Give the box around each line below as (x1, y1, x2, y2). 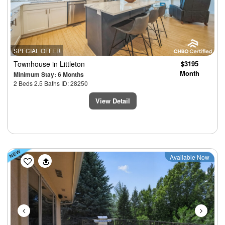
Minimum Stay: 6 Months (14, 69, 84, 79)
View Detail (95, 95, 130, 105)
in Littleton (52, 58, 85, 69)
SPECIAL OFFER (13, 46, 61, 55)
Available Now (170, 152, 209, 161)
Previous (25, 150, 64, 165)
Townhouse (14, 58, 52, 69)
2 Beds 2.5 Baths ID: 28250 (14, 78, 88, 87)
